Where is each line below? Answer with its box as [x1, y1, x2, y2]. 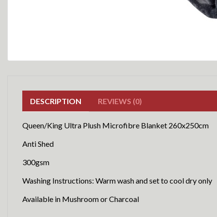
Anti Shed [22, 139, 54, 148]
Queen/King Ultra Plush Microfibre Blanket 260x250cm [22, 121, 209, 130]
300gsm [22, 157, 49, 167]
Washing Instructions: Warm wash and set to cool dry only [22, 176, 212, 185]
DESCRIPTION [30, 96, 81, 106]
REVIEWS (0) [98, 96, 142, 106]
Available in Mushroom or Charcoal [22, 194, 139, 203]
